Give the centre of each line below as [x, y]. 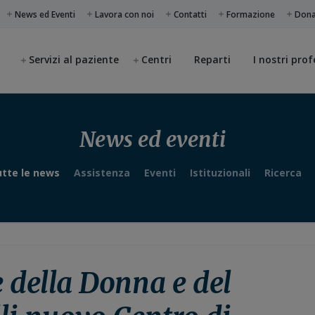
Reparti [212, 59]
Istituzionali [220, 173]
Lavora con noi [125, 14]
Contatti [191, 14]
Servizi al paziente [74, 59]
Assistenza [102, 173]
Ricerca [283, 173]
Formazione [251, 14]
